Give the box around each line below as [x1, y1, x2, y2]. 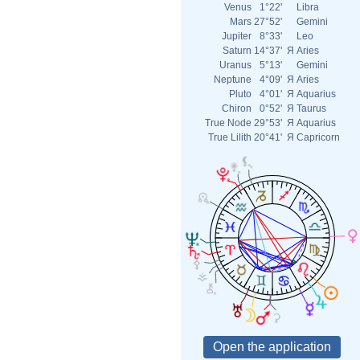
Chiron [222, 103, 252, 114]
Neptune [214, 74, 252, 85]
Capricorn [297, 132, 340, 143]
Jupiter [222, 31, 252, 42]
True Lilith [208, 132, 252, 143]
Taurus [297, 103, 326, 114]
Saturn [223, 45, 252, 56]
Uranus [219, 59, 252, 71]
